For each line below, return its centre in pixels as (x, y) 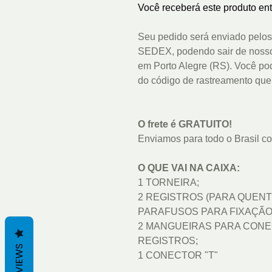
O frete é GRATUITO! (185, 124)
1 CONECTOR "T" (178, 256)
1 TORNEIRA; (168, 183)
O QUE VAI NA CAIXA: (189, 168)
